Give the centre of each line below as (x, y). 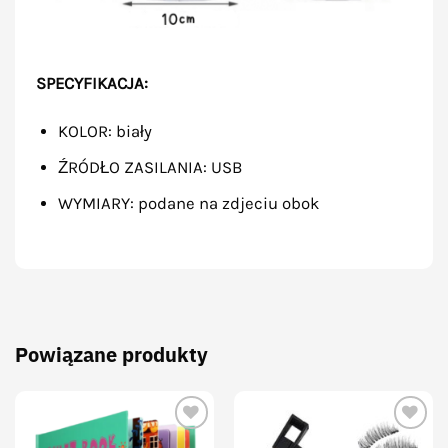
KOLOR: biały (104, 131)
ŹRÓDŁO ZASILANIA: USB (149, 168)
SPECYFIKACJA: (91, 84)
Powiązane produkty (111, 354)
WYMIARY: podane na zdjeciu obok (188, 204)
